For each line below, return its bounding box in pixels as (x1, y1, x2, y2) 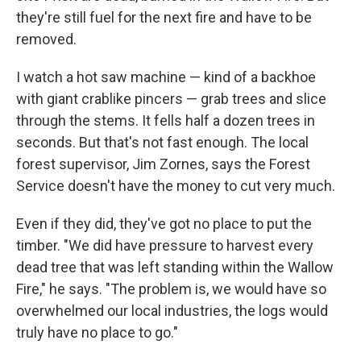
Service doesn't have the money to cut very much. (16, 176, 335, 194)
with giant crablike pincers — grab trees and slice (16, 89, 326, 107)
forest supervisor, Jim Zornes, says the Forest (16, 155, 310, 172)
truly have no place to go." (16, 323, 178, 341)
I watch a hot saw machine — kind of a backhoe (16, 68, 316, 85)
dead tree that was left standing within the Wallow (16, 258, 334, 276)
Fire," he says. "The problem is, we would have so (16, 280, 326, 297)
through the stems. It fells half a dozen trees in (16, 111, 315, 129)
